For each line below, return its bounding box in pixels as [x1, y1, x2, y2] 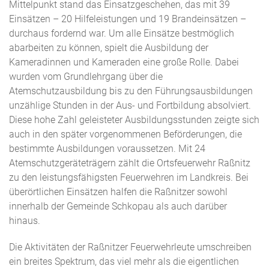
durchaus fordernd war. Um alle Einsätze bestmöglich [9, 28, 234, 39]
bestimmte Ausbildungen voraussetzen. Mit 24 [9, 143, 205, 154]
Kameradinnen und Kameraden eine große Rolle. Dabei [9, 56, 239, 68]
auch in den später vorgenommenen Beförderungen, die [9, 128, 242, 140]
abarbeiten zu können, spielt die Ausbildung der [9, 42, 208, 53]
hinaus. [9, 215, 40, 226]
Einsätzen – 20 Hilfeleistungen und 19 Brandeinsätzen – [9, 13, 246, 25]
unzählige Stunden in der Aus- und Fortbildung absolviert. [9, 100, 251, 111]
